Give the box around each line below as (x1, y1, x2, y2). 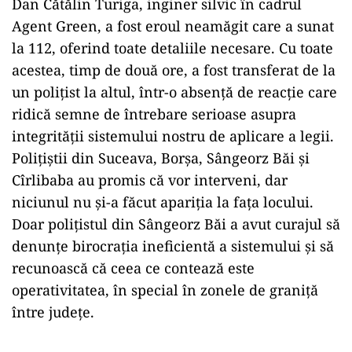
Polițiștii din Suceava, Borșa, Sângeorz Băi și (12, 148, 310, 167)
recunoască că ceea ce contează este (12, 258, 255, 277)
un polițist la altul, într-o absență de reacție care (12, 82, 337, 101)
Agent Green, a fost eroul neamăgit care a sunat (12, 16, 334, 35)
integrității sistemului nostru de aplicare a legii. (12, 126, 334, 145)
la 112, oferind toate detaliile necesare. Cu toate (12, 38, 333, 57)
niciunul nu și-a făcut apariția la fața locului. (12, 192, 313, 211)
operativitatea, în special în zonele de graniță (12, 280, 318, 299)
